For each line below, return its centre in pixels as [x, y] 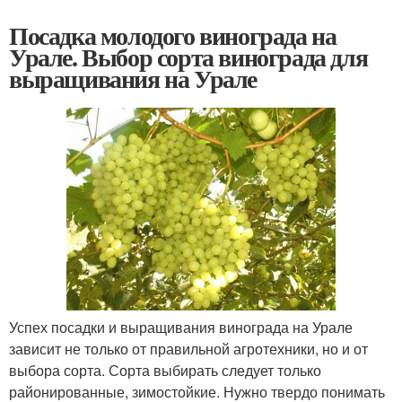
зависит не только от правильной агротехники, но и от [188, 348]
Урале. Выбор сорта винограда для [188, 57]
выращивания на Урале [133, 78]
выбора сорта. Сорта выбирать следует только [165, 370]
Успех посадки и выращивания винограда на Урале [181, 327]
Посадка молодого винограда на [173, 35]
